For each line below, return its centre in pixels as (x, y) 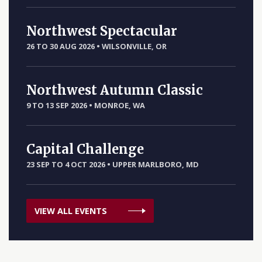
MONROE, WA (120, 105)
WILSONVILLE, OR (134, 46)
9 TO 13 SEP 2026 (57, 105)
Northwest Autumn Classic (115, 90)
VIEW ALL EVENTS (71, 211)
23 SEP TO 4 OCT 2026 (66, 164)
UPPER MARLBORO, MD (156, 164)
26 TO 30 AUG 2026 (61, 46)
